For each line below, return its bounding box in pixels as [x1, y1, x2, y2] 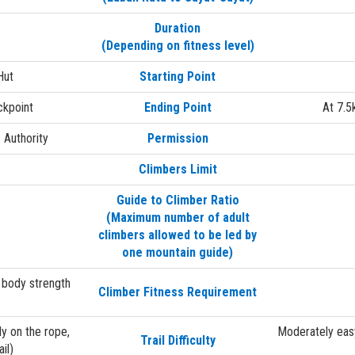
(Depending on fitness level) [101, 37, 254, 53]
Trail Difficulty [139, 332, 216, 348]
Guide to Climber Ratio [116, 192, 239, 208]
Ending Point [143, 99, 212, 115]
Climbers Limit [138, 161, 217, 177]
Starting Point [139, 68, 216, 84]
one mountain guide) [122, 244, 233, 260]
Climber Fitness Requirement [98, 284, 257, 300]
